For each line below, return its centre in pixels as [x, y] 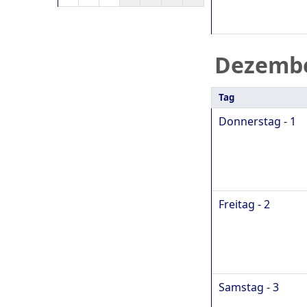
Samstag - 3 [249, 287]
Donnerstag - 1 [257, 121]
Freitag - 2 [244, 204]
